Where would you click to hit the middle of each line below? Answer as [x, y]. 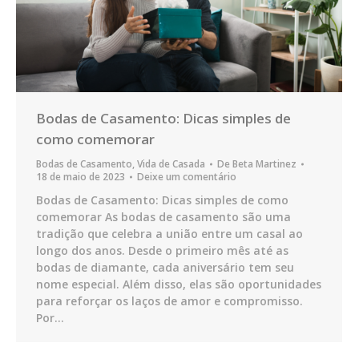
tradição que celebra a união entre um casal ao [169, 233]
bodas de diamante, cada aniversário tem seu [165, 267]
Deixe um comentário [187, 176]
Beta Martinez [264, 163]
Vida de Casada [171, 163]
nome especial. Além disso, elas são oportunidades [179, 284]
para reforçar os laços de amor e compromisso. [169, 301]
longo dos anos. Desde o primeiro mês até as [162, 250]
